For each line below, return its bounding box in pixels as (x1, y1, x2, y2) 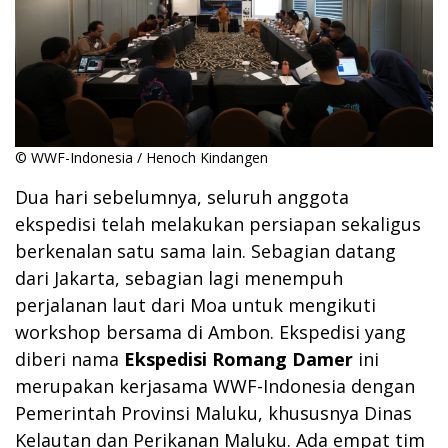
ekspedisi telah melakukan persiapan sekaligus (15, 212, 421, 237)
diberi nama (15, 347, 124, 372)
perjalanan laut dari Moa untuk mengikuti (15, 293, 376, 318)
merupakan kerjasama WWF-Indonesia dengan (15, 374, 415, 399)
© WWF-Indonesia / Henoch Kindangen (15, 148, 268, 168)
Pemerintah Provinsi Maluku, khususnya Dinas (15, 401, 412, 426)
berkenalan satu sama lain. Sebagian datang (15, 239, 396, 264)
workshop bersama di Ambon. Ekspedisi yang (15, 320, 406, 345)
